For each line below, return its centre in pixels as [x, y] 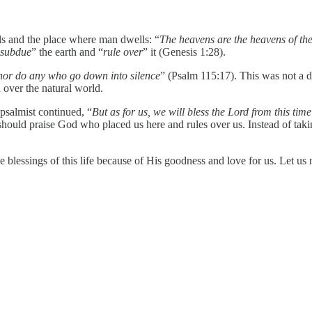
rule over [123, 52]
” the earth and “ [67, 52]
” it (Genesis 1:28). [184, 52]
